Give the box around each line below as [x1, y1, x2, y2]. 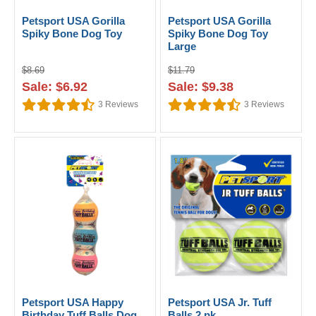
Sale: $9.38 [168, 80, 234, 95]
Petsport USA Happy [22, 296, 123, 309]
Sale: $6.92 [22, 80, 87, 95]
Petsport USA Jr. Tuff [168, 296, 272, 309]
